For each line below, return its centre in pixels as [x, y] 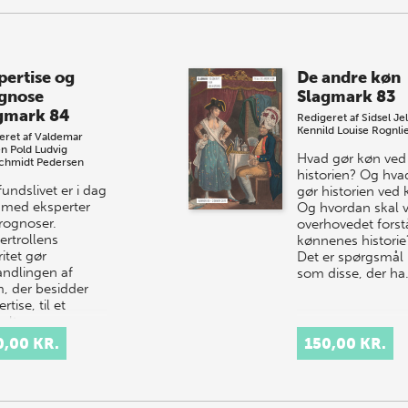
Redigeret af [329, 118]
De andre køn [348, 78]
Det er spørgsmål [350, 257]
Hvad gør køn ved [351, 159]
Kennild [315, 131]
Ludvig [51, 150]
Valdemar [58, 137]
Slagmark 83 [346, 97]
